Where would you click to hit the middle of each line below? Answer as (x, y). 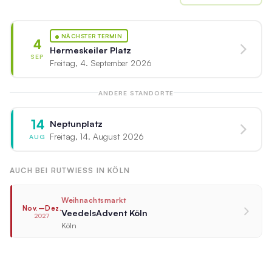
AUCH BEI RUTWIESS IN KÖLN (70, 171)
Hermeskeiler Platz (90, 50)
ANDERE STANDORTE (136, 93)
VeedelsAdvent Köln (105, 212)
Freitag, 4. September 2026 (100, 63)
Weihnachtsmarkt (94, 200)
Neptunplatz (76, 124)
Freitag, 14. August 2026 (97, 137)
